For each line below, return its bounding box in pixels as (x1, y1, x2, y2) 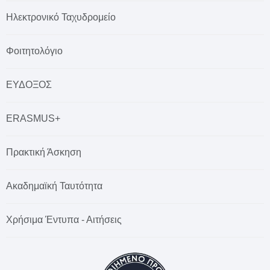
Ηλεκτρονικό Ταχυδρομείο (6, 11, 116, 22)
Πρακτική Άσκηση (6, 146, 81, 157)
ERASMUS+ (6, 113, 60, 124)
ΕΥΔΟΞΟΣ (6, 79, 52, 90)
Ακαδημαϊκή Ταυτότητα (6, 180, 102, 191)
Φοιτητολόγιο (6, 45, 63, 56)
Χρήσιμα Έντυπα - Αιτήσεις (6, 214, 122, 225)
